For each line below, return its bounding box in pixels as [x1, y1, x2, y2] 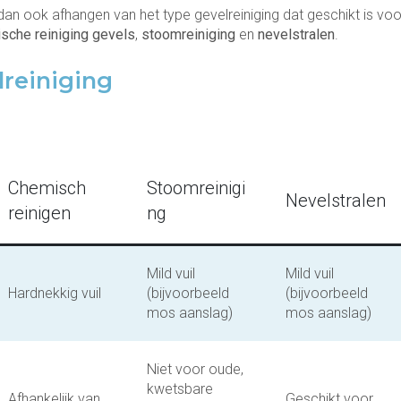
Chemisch [8, 177, 86, 199]
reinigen [8, 202, 71, 224]
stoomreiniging [141, 26, 235, 43]
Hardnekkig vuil [8, 285, 101, 302]
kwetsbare [147, 380, 213, 397]
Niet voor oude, [147, 361, 243, 378]
